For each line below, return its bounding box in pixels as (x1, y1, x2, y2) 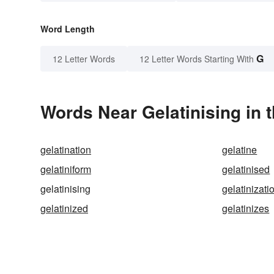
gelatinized (40, 201, 88, 216)
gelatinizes (222, 201, 270, 216)
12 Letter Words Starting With (139, 53, 254, 65)
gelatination (40, 143, 91, 157)
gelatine (222, 143, 257, 157)
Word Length (40, 23, 95, 35)
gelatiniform (40, 162, 91, 177)
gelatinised (222, 162, 270, 177)
